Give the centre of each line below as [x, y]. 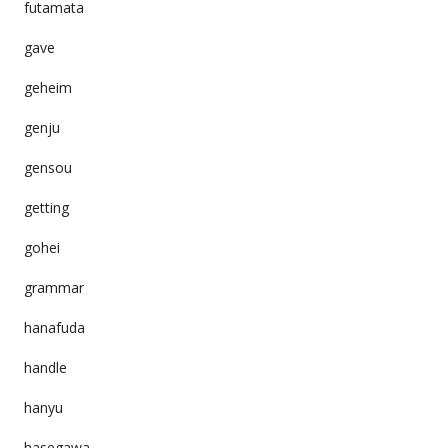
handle [45, 367]
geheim [47, 87]
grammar [53, 287]
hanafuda [54, 327]
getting [46, 207]
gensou [47, 167]
